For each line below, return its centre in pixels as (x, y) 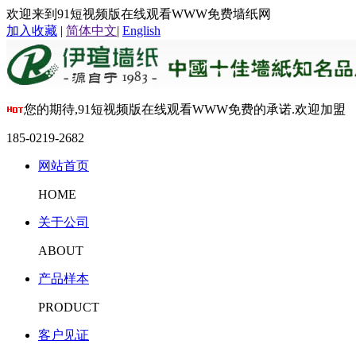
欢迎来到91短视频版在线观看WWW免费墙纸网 (139, 14)
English (141, 31)
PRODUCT (69, 307)
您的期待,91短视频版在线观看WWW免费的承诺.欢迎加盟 (185, 109)
